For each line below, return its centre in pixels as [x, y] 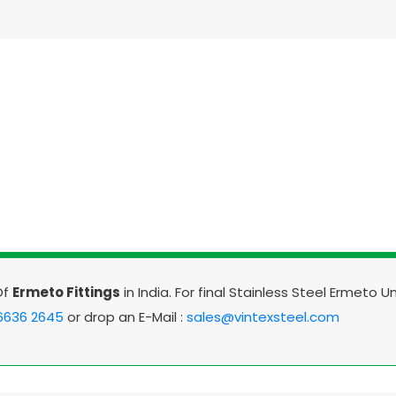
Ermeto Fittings [66, 292]
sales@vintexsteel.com [263, 316]
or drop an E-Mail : [125, 316]
